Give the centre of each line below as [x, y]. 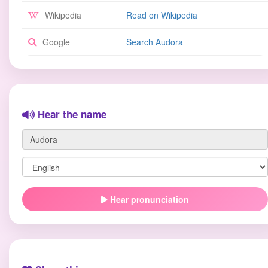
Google [55, 42]
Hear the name [71, 114]
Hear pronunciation [148, 199]
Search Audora [155, 42]
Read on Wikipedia [162, 15]
